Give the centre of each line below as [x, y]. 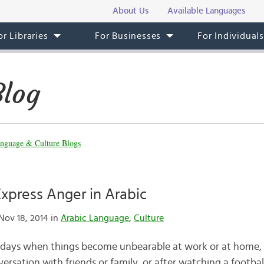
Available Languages [206, 11]
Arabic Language [95, 218]
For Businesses [128, 36]
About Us [131, 11]
